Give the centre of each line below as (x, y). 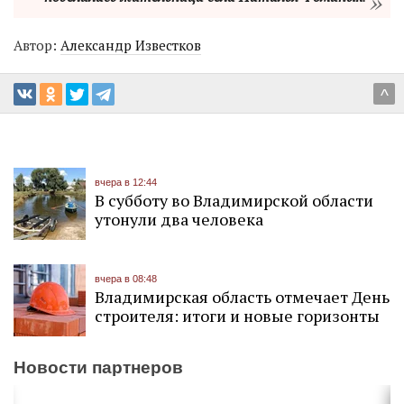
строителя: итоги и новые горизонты (237, 316)
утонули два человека (179, 220)
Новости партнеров (98, 368)
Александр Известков (131, 46)
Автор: (37, 46)
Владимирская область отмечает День (242, 297)
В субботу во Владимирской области (234, 201)
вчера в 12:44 (126, 183)
